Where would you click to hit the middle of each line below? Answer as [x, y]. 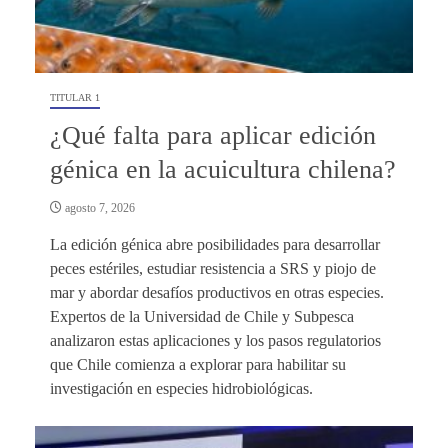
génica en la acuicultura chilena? [223, 169]
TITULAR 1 [75, 97]
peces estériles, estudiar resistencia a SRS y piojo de [213, 268]
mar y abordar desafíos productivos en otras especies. [217, 292]
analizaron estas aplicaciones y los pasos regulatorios [215, 340]
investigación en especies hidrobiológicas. [181, 388]
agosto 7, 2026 [98, 207]
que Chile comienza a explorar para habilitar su [198, 364]
